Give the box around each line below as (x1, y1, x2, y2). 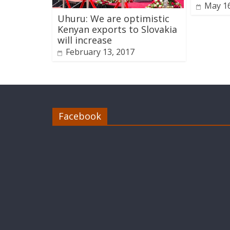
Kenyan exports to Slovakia (57, 23, 177, 35)
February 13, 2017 (66, 46, 135, 57)
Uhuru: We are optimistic (57, 12, 169, 25)
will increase (57, 33, 112, 46)
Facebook (59, 109, 101, 122)
